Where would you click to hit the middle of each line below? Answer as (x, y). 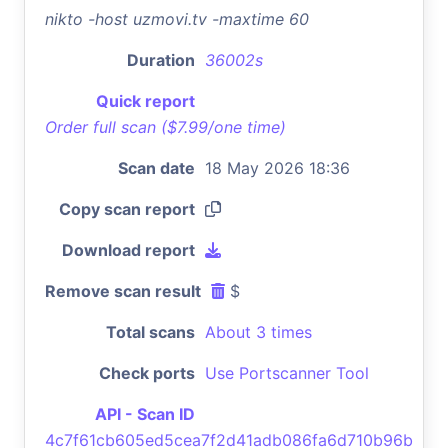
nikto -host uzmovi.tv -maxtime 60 (177, 18)
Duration (161, 59)
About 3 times (258, 331)
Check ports (147, 372)
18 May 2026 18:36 (277, 167)
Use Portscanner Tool (287, 372)
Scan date (156, 167)
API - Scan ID (145, 413)
